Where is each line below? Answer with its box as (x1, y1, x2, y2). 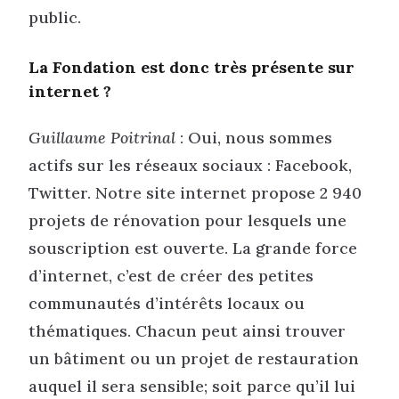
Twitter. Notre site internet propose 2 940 (28, 182, 362, 203)
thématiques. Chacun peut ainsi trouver (28, 320, 346, 341)
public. (28, 7, 81, 28)
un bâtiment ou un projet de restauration (28, 347, 359, 369)
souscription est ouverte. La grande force (28, 237, 357, 258)
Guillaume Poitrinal (28, 126, 175, 148)
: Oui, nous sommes (175, 126, 332, 148)
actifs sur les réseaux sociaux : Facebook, (28, 154, 352, 175)
